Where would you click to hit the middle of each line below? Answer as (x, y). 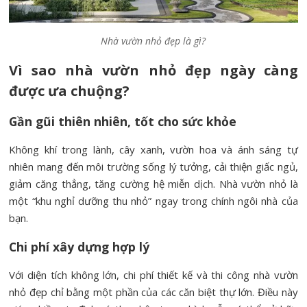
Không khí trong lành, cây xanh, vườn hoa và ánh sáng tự (153, 150)
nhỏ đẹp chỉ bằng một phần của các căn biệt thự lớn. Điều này (153, 292)
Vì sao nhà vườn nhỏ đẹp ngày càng (153, 71)
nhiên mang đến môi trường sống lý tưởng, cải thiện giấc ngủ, (153, 167)
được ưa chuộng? (70, 91)
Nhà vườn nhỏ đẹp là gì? (153, 41)
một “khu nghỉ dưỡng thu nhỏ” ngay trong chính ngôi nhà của (153, 201)
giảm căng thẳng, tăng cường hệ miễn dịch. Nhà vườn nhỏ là (153, 184)
